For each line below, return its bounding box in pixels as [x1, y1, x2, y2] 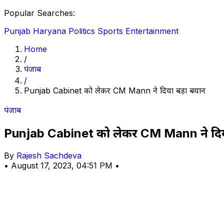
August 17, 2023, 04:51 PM [11, 160, 115, 170]
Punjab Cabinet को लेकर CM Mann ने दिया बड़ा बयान [24, 85, 205, 95]
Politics [68, 26, 95, 36]
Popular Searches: [4, 8, 75, 18]
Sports [97, 26, 123, 36]
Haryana [33, 26, 66, 36]
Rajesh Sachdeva [16, 150, 81, 160]
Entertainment [125, 26, 178, 36]
